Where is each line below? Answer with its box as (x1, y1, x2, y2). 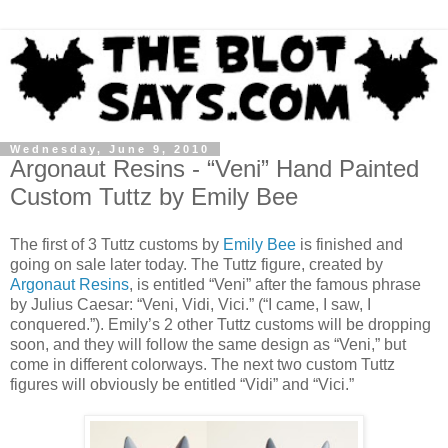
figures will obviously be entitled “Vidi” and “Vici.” (10, 375, 354, 393)
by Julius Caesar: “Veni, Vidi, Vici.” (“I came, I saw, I (10, 295, 371, 313)
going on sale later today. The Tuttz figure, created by (10, 255, 383, 273)
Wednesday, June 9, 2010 (10, 142, 210, 155)
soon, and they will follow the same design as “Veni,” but (10, 335, 406, 353)
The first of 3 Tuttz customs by (10, 235, 223, 253)
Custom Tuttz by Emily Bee (10, 182, 298, 210)
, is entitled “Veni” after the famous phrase (129, 275, 421, 293)
